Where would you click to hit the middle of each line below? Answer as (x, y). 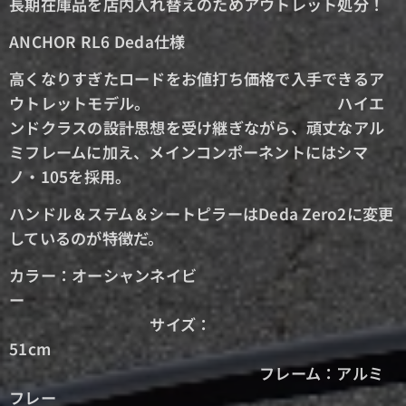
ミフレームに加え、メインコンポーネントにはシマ (188, 152)
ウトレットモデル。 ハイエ (197, 103)
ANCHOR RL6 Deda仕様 (97, 41)
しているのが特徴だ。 (87, 238)
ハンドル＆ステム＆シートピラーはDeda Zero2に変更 (202, 213)
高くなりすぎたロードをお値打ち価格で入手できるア (197, 78)
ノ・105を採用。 (70, 176)
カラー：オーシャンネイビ (103, 275)
